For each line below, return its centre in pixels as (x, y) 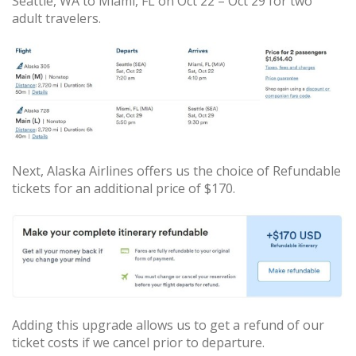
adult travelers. (56, 18)
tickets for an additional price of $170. (124, 188)
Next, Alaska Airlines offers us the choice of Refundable (176, 170)
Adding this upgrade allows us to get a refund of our (168, 325)
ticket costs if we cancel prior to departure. (138, 342)
